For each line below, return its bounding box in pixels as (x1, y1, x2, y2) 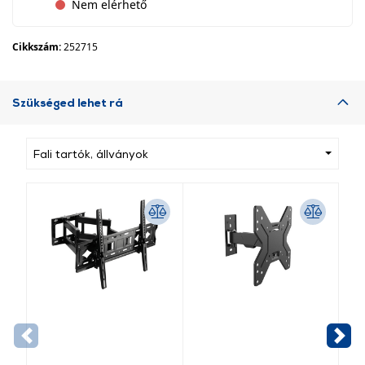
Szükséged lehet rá (12, 95, 123, 109)
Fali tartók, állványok (33, 147, 148, 161)
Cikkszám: (12, 40, 64, 54)
